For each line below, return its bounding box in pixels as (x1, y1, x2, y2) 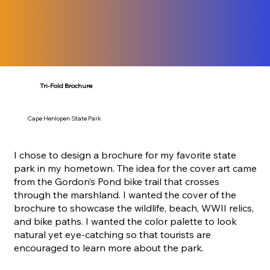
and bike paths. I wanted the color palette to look (14, 215, 237, 228)
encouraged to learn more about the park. (14, 242, 207, 254)
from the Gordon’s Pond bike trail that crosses (14, 175, 220, 188)
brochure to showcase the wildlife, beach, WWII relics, (14, 202, 254, 215)
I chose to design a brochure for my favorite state (14, 149, 237, 162)
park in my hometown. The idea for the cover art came (14, 162, 257, 175)
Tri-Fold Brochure (39, 81, 93, 90)
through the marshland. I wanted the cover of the (14, 189, 237, 201)
